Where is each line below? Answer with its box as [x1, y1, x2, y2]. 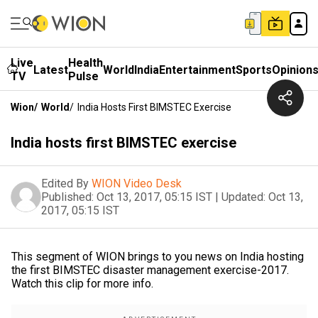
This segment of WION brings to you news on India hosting [11, 250, 304, 263]
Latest [33, 62, 68, 77]
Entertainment [159, 62, 236, 77]
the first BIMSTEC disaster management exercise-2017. [11, 263, 289, 277]
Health [68, 56, 103, 70]
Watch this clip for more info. [11, 277, 153, 290]
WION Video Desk [92, 177, 182, 190]
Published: [41, 190, 94, 204]
